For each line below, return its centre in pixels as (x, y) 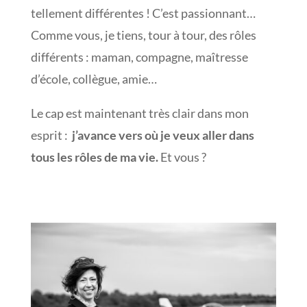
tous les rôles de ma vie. (94, 157)
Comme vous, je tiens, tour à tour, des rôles (143, 35)
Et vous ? (182, 157)
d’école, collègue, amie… (94, 79)
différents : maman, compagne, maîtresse (139, 57)
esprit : (51, 135)
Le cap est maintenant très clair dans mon (139, 113)
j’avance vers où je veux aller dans (163, 135)
